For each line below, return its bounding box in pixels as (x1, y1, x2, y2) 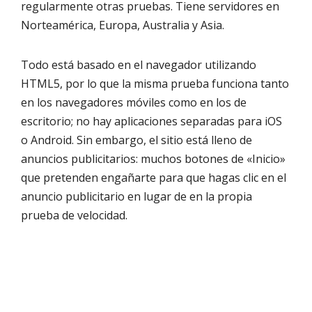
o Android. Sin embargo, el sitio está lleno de (21, 132, 252, 148)
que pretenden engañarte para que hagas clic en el (21, 170, 286, 186)
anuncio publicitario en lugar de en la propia (21, 189, 252, 205)
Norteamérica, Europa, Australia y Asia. (21, 17, 224, 33)
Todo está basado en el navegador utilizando (21, 57, 256, 73)
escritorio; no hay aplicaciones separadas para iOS (21, 114, 282, 130)
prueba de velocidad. (21, 208, 127, 224)
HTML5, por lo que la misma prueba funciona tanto (21, 76, 289, 92)
